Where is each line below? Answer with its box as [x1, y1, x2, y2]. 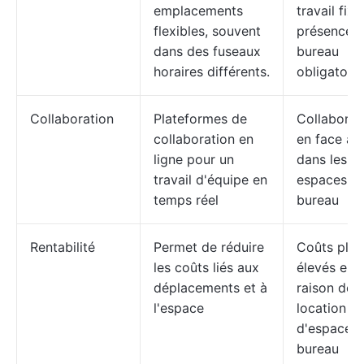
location [297, 300, 346, 316]
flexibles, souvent [154, 23, 261, 39]
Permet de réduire [154, 239, 264, 255]
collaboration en [154, 131, 253, 147]
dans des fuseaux [154, 43, 261, 59]
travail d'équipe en [154, 171, 267, 188]
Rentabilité [30, 239, 95, 255]
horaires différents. [154, 63, 270, 80]
